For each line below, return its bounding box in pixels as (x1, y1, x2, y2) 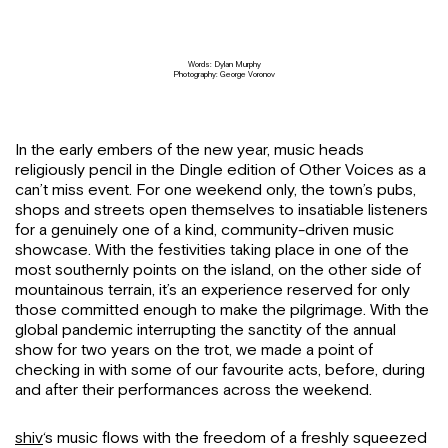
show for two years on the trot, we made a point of (15, 340, 373, 360)
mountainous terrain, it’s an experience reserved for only (15, 280, 410, 300)
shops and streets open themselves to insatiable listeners (15, 200, 428, 220)
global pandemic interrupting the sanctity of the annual (15, 320, 396, 340)
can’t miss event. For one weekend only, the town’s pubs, (15, 180, 416, 200)
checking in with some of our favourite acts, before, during (15, 360, 425, 380)
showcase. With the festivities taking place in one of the (15, 240, 409, 260)
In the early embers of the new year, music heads (15, 140, 364, 160)
